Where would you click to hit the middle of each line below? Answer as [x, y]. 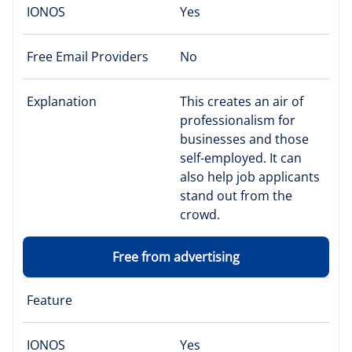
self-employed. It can [241, 158]
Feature [49, 300]
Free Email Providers [88, 56]
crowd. [200, 214]
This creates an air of [242, 101]
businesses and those [244, 139]
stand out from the [236, 195]
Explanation [62, 101]
